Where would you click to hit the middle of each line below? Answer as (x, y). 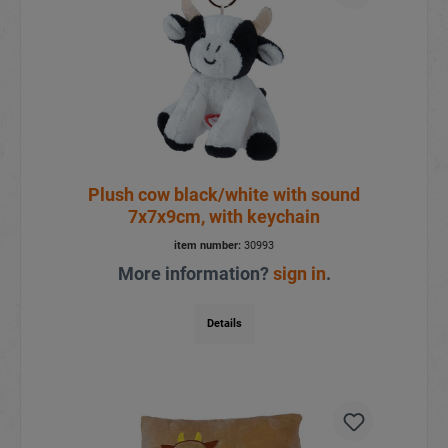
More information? (195, 273)
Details (224, 323)
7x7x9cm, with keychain (224, 216)
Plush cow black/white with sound (224, 194)
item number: (207, 245)
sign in (299, 273)
